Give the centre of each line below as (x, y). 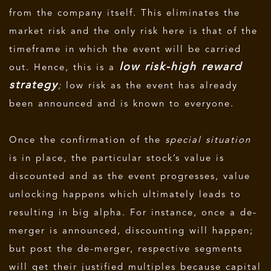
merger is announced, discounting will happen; (131, 231)
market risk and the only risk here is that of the (133, 31)
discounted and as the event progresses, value (130, 177)
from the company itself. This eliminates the (125, 13)
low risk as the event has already (152, 86)
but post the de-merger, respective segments (126, 249)
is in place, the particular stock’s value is (117, 158)
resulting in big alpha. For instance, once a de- (133, 213)
